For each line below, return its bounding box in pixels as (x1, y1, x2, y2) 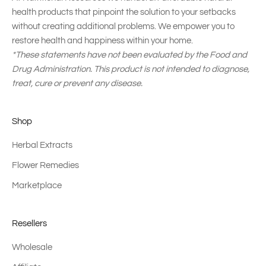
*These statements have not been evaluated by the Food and (12, 50, 247, 59)
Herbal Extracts (12, 140, 72, 150)
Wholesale (12, 242, 52, 252)
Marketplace (12, 180, 62, 190)
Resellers (12, 218, 47, 228)
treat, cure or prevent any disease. (12, 78, 142, 88)
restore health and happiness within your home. (12, 36, 193, 45)
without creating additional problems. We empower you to (12, 21, 235, 31)
